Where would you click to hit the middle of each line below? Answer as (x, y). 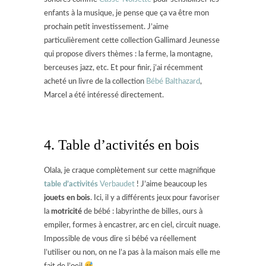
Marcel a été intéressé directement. (104, 95)
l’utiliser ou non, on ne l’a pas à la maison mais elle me (132, 252)
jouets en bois (67, 198)
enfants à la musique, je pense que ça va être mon (126, 13)
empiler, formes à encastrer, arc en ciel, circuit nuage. (132, 225)
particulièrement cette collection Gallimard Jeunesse (132, 40)
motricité (66, 211)
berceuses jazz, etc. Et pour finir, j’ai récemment (123, 68)
